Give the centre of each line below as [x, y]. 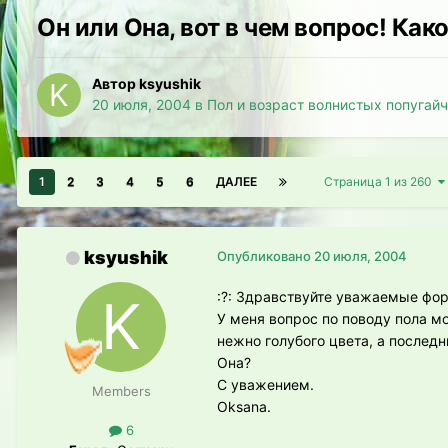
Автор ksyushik [146, 84]
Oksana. [244, 407]
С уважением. [265, 385]
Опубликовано [265, 256]
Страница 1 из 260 [381, 182]
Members [121, 391]
